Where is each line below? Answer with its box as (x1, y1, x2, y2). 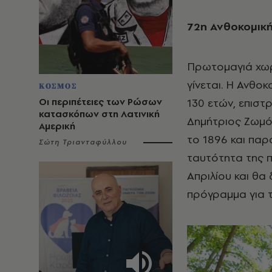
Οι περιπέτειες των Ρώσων (39, 95, 162, 108)
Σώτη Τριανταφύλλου (39, 137, 127, 147)
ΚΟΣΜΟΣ (39, 81, 77, 91)
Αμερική (39, 120, 75, 132)
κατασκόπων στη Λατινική (39, 107, 160, 120)
